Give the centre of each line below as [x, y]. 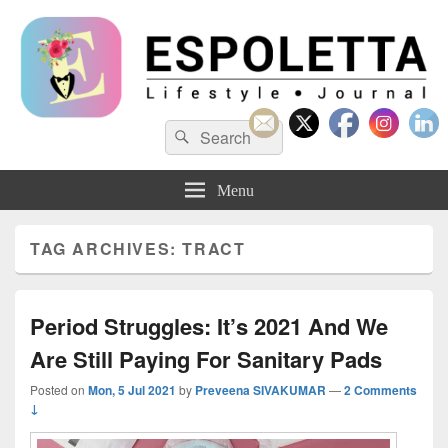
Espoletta [73, 138]
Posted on [59, 389]
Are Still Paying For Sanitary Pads [206, 358]
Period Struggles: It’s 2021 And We [209, 325]
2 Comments [380, 389]
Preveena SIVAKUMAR [260, 389]
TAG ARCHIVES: [106, 248]
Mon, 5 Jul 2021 [132, 389]
